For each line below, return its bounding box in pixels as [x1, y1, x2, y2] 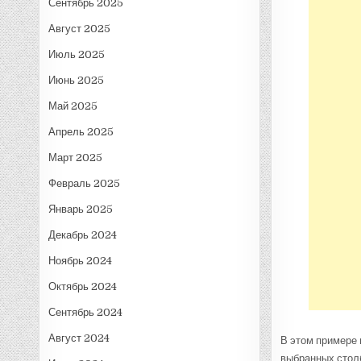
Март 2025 [48, 151, 103, 164]
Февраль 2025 [48, 176, 121, 189]
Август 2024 [48, 331, 110, 344]
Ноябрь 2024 [48, 254, 113, 267]
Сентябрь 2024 [48, 305, 123, 318]
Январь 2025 [48, 202, 114, 215]
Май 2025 [48, 99, 98, 112]
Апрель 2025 [48, 125, 114, 138]
